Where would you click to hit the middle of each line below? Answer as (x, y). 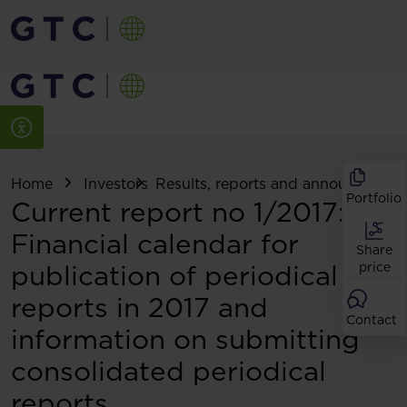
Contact (372, 320)
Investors (116, 184)
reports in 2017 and (139, 308)
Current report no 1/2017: (178, 212)
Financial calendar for (155, 244)
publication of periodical (174, 276)
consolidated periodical (169, 371)
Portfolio (374, 198)
